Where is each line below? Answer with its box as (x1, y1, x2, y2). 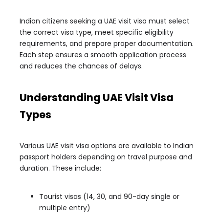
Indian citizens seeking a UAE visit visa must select (20, 16, 190, 26)
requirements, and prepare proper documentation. (20, 39, 194, 48)
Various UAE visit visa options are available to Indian (20, 141, 194, 151)
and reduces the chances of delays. (20, 61, 143, 71)
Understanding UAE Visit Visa (20, 90, 174, 105)
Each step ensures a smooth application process (20, 50, 186, 60)
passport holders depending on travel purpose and (20, 152, 192, 162)
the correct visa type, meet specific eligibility (20, 27, 174, 37)
